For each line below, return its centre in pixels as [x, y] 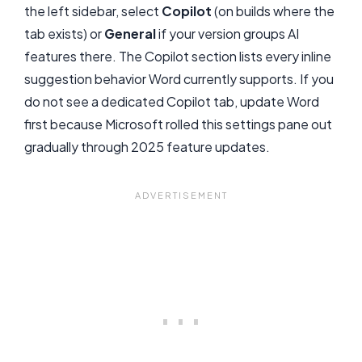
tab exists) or [64, 33]
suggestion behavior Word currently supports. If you [179, 78]
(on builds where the [273, 11]
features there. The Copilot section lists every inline [178, 56]
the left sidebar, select [93, 11]
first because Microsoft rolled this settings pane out [178, 124]
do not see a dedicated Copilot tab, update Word [172, 101]
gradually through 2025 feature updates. [147, 146]
